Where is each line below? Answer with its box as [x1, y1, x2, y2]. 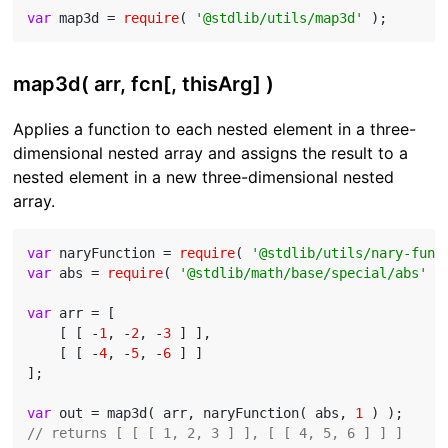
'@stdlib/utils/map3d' [195, 10, 364, 27]
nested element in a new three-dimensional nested [13, 167, 395, 188]
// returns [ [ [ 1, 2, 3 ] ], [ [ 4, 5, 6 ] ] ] [27, 425, 404, 442]
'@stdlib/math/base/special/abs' [179, 265, 428, 282]
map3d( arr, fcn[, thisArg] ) [13, 72, 275, 97]
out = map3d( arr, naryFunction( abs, [51, 405, 356, 422]
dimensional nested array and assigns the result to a [13, 143, 409, 164]
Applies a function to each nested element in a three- [13, 119, 417, 140]
